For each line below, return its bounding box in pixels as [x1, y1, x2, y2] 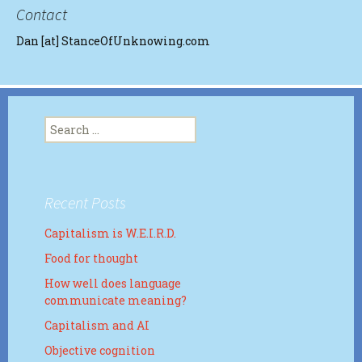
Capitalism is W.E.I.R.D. [44, 225, 176, 241]
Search [44, 116, 83, 132]
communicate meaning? [44, 293, 187, 308]
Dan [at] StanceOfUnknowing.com [16, 33, 210, 48]
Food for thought [44, 250, 138, 266]
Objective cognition [44, 343, 155, 358]
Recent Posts [44, 192, 126, 213]
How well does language [44, 276, 181, 291]
